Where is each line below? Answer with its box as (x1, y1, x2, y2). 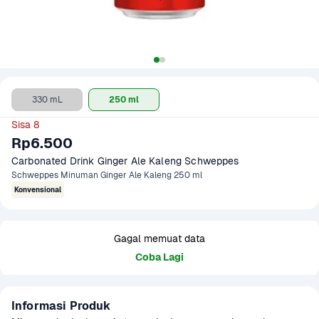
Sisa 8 (11, 118, 39, 131)
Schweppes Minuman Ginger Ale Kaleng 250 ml (11, 169, 202, 181)
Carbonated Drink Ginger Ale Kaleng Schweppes (11, 155, 239, 167)
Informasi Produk (11, 298, 111, 313)
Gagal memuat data (114, 232, 205, 245)
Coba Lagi (135, 251, 184, 263)
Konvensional (14, 185, 61, 194)
